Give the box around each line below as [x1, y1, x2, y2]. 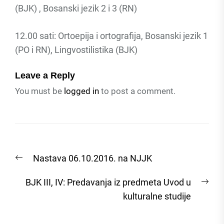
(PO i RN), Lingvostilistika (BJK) [15, 44, 137, 55]
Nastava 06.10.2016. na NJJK [33, 153, 152, 164]
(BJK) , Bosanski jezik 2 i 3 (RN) [15, 3, 137, 14]
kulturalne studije [123, 191, 191, 202]
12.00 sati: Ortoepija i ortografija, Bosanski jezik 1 [15, 30, 208, 41]
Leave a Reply [15, 70, 75, 81]
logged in [64, 86, 99, 96]
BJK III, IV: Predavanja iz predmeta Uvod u [25, 177, 191, 188]
